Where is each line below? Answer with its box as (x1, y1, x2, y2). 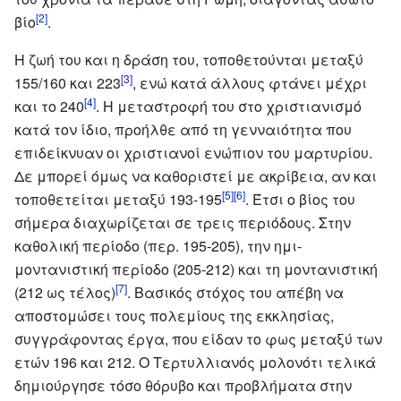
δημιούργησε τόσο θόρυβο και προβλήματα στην (14, 374, 352, 396)
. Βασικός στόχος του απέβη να (127, 281, 344, 303)
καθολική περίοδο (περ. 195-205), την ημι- (14, 235, 302, 256)
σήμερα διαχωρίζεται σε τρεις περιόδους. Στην (14, 211, 351, 233)
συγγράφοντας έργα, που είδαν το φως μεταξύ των (14, 328, 382, 349)
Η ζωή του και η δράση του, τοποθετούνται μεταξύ (14, 48, 363, 70)
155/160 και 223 (14, 72, 121, 93)
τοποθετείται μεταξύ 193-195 (14, 188, 222, 209)
